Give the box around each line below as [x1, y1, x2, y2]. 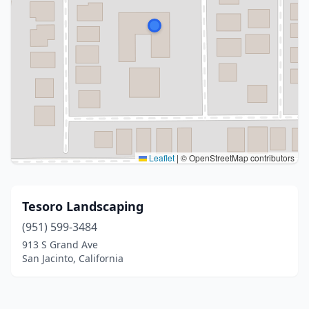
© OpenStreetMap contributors [179, 152, 295, 163]
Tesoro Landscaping [22, 198, 143, 215]
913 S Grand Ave [22, 238, 98, 251]
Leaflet [147, 152, 175, 163]
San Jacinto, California [22, 252, 123, 265]
